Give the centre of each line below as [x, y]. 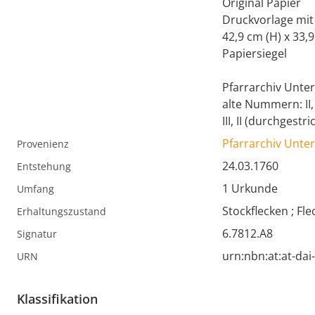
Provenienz [43, 144]
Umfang [36, 189]
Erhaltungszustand [62, 212]
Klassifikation [57, 299]
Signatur [37, 234]
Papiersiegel [255, 54]
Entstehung [44, 167]
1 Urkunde [250, 189]
